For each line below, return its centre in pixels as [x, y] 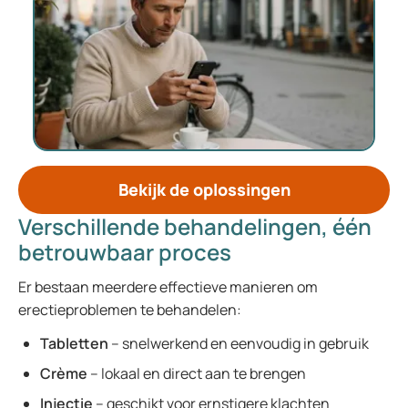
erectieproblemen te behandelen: [130, 310]
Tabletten [76, 343]
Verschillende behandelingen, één [195, 226]
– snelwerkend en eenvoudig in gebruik [241, 343]
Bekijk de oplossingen [204, 189]
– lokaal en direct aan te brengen [199, 373]
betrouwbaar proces [125, 252]
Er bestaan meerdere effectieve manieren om [168, 287]
